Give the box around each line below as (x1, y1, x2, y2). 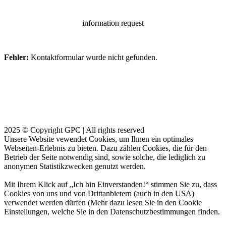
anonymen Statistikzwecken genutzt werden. (4, 162, 146, 171)
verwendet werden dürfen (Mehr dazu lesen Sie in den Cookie (4, 198, 202, 207)
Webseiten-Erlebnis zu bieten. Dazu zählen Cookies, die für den (4, 144, 207, 152)
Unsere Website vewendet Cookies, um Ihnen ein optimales (4, 135, 193, 143)
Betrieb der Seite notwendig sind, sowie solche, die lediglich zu (4, 153, 205, 161)
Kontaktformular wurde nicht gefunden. (29, 53, 157, 62)
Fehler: (4, 53, 29, 62)
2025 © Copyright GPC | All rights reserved (4, 126, 144, 134)
